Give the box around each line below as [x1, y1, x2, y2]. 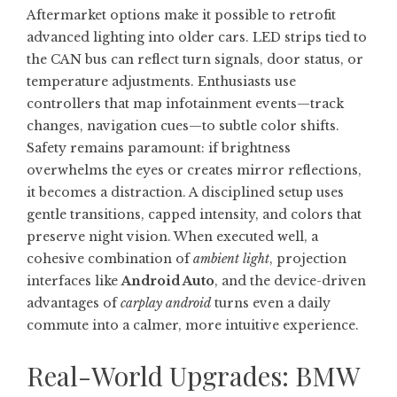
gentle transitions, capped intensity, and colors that [27, 206, 362, 222]
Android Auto [121, 273, 214, 289]
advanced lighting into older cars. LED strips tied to [27, 29, 367, 45]
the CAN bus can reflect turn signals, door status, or [27, 51, 363, 67]
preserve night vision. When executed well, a [27, 229, 318, 245]
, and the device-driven [214, 273, 366, 289]
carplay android [121, 295, 211, 311]
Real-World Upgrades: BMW [27, 358, 360, 393]
